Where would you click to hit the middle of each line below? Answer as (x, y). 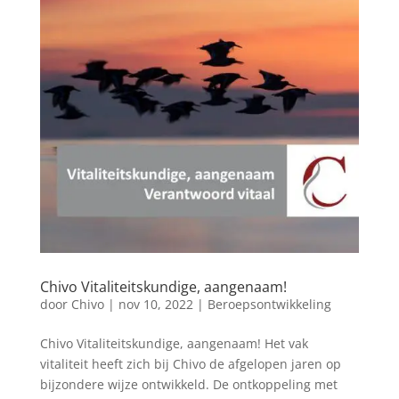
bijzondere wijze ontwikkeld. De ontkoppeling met (188, 384)
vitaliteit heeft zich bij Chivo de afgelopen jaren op (190, 363)
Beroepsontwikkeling (269, 304)
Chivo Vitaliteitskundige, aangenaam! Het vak (174, 343)
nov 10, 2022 (155, 304)
